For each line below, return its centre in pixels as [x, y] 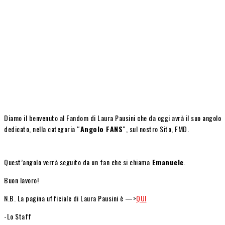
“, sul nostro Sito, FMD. [156, 129]
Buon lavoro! [21, 180]
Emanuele [167, 162]
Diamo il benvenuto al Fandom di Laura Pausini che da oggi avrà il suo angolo [113, 118]
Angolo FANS [101, 129]
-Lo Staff [18, 216]
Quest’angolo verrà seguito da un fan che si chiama [77, 162]
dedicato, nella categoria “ [42, 129]
